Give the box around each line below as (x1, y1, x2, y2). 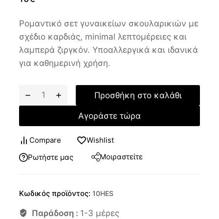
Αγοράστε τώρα (78, 110, 141, 121)
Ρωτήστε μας (28, 152, 73, 162)
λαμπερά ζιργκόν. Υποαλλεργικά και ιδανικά (19, 45, 198, 55)
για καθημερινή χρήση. (19, 58, 110, 68)
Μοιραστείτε (100, 152, 143, 161)
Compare (29, 135, 61, 145)
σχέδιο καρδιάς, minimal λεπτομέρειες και (19, 32, 187, 42)
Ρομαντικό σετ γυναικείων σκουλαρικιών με (19, 19, 198, 29)
